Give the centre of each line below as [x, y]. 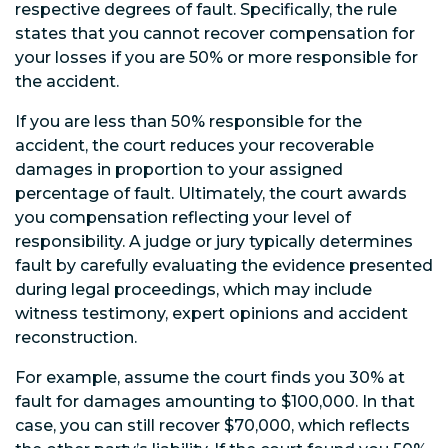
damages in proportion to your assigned [179, 169]
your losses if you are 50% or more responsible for [216, 57]
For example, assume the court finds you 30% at [210, 377]
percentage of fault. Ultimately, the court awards [211, 193]
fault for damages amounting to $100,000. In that [215, 401]
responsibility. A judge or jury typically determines [214, 241]
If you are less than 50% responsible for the [188, 121]
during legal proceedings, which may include [193, 289]
